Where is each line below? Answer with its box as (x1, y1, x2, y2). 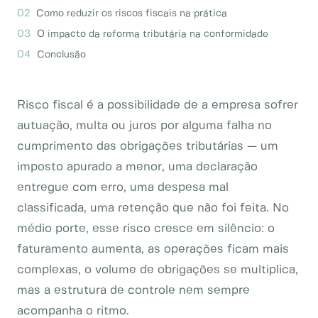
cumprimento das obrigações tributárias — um (17, 141, 278, 152)
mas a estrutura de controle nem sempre (17, 285, 250, 296)
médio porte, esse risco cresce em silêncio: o (17, 223, 275, 234)
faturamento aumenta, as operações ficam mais (17, 243, 289, 255)
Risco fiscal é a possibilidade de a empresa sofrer (17, 99, 298, 111)
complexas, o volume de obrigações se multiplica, (17, 264, 298, 275)
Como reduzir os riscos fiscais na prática (36, 9, 227, 18)
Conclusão (37, 50, 86, 60)
